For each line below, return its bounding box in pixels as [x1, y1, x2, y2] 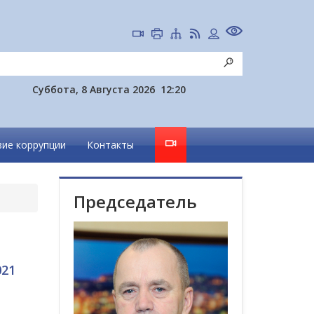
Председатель [73, 190, 197, 213]
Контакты [87, 138, 134, 151]
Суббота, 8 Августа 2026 [32, 83, 155, 96]
